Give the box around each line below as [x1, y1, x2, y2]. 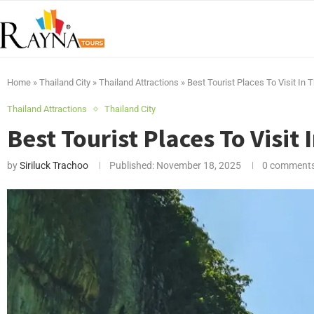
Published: [109, 160, 154, 171]
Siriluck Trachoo [20, 160, 88, 171]
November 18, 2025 [154, 160, 241, 171]
